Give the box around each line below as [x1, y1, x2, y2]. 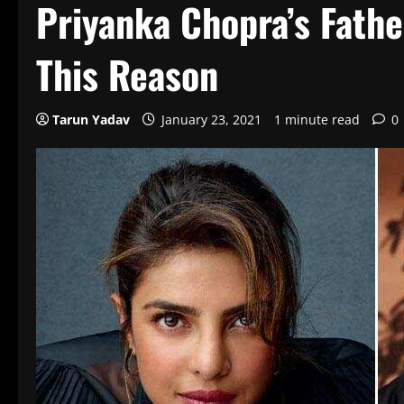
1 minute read [274, 111, 360, 128]
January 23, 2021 [158, 111, 265, 128]
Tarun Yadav [52, 111, 130, 128]
